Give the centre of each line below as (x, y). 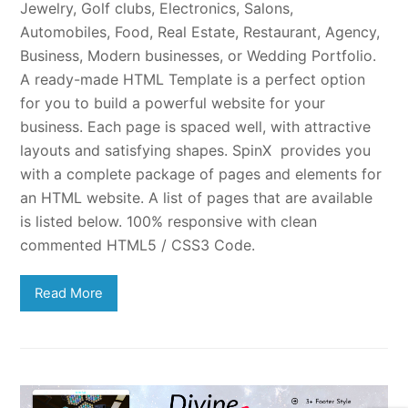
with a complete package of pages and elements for (201, 173)
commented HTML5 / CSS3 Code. (138, 245)
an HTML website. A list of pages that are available (197, 197)
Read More (69, 293)
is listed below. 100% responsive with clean (169, 221)
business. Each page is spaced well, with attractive (196, 126)
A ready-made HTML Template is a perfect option (193, 79)
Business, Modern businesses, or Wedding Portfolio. (199, 55)
